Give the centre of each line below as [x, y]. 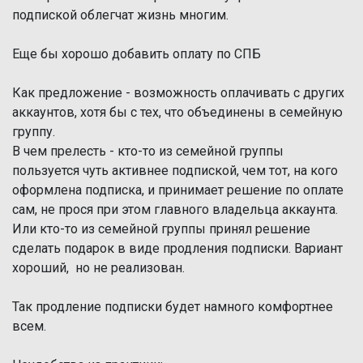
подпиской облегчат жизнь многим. [120, 15]
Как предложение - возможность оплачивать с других [178, 93]
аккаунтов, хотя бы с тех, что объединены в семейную [177, 112]
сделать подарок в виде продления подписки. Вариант [177, 248]
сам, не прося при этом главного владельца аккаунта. [175, 209]
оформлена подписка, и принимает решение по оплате [178, 190]
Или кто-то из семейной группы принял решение [161, 229]
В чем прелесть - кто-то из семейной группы [148, 151]
